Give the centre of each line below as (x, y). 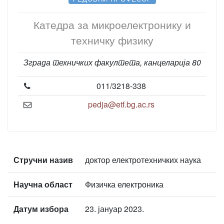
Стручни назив (43, 159)
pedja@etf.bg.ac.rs (121, 104)
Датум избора (41, 208)
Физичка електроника (124, 184)
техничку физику (112, 40)
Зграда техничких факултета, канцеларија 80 (112, 62)
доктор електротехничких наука (143, 159)
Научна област (43, 184)
